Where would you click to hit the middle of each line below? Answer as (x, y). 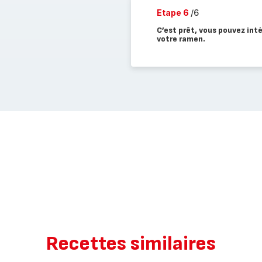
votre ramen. (181, 39)
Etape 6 (173, 13)
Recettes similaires (131, 244)
